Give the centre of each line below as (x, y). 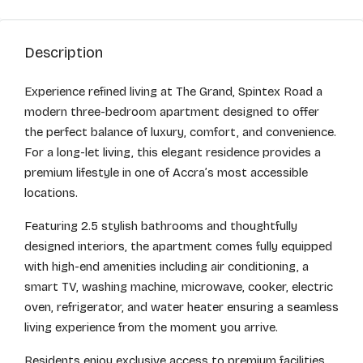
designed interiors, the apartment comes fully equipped (178, 246)
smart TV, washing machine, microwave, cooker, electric (179, 287)
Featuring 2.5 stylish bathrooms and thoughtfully (161, 226)
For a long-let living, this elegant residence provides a (173, 152)
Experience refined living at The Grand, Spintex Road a (173, 92)
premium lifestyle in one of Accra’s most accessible (166, 173)
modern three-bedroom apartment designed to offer (172, 112)
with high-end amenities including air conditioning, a (167, 267)
